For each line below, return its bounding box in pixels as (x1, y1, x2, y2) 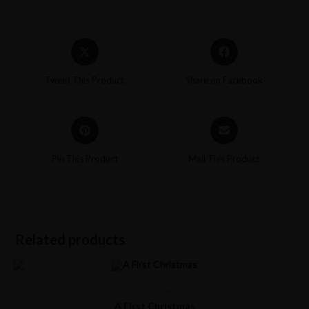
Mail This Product (188, 153, 260, 165)
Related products (15, 231, 126, 248)
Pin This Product (51, 153, 118, 165)
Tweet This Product (45, 74, 125, 86)
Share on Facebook (185, 74, 263, 86)
